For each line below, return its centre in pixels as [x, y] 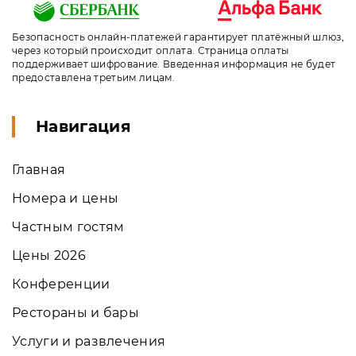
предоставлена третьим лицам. [93, 77]
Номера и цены [66, 198]
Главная [39, 169]
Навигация [83, 126]
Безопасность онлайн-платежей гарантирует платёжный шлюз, [178, 37]
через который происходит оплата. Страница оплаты [151, 50]
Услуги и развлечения [89, 341]
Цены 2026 [49, 255]
